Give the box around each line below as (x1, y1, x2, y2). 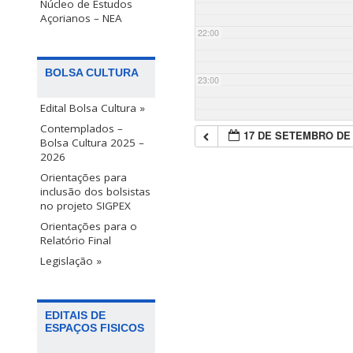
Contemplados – (40, 121, 123, 136)
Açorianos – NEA (40, 10, 122, 25)
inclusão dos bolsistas (40, 184, 150, 199)
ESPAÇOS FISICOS (45, 321, 144, 335)
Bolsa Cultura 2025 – (40, 136, 144, 150)
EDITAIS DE (45, 309, 106, 322)
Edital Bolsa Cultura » (40, 101, 145, 116)
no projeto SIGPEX (40, 199, 131, 214)
